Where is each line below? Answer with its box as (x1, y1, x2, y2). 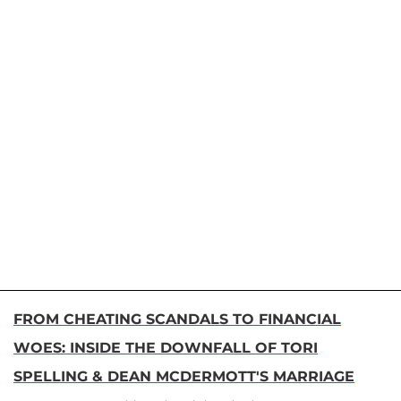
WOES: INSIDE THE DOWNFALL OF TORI (13, 338, 318, 356)
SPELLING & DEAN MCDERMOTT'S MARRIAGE (13, 367, 354, 385)
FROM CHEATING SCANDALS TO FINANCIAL (13, 310, 341, 328)
